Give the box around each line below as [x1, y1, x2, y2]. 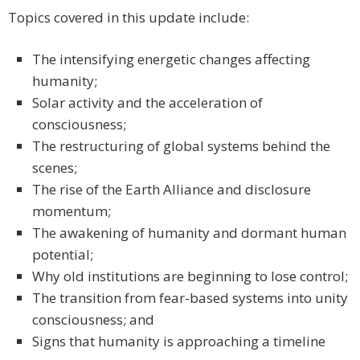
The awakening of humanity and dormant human [32, 223, 346, 243]
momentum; [32, 202, 111, 221]
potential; [32, 245, 93, 264]
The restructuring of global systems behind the [32, 137, 330, 156]
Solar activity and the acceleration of [32, 93, 263, 112]
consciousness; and [32, 310, 154, 329]
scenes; [32, 158, 77, 178]
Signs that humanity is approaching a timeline [32, 332, 325, 351]
